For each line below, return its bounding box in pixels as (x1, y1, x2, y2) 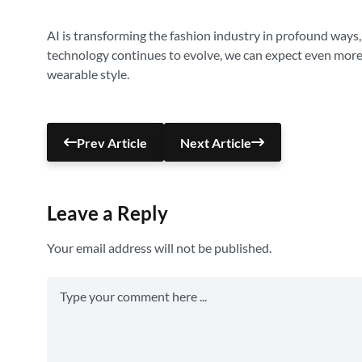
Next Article (180, 134, 252, 150)
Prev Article (76, 134, 147, 150)
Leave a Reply (47, 201, 168, 225)
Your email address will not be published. (47, 240, 271, 255)
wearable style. (47, 66, 129, 82)
